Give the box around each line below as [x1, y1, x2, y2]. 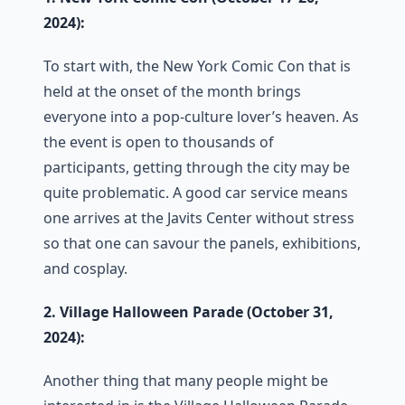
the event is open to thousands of [43, 132, 274, 152]
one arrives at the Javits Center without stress [43, 208, 354, 228]
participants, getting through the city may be [43, 157, 350, 177]
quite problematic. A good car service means [43, 183, 348, 202]
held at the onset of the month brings [43, 81, 301, 101]
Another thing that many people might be [43, 371, 328, 391]
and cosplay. [43, 259, 127, 278]
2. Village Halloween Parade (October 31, [43, 302, 334, 322]
